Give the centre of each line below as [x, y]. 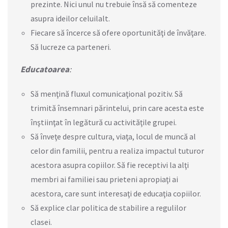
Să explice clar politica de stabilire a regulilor [108, 207]
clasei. [41, 222]
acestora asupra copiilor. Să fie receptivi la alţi [110, 165]
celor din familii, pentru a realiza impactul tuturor [117, 150]
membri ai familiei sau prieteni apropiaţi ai [104, 179]
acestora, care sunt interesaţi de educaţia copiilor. [116, 193]
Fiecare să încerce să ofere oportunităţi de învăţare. [118, 32]
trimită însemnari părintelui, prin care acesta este [117, 108]
